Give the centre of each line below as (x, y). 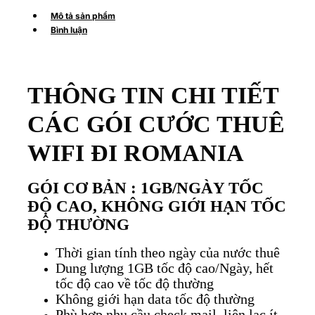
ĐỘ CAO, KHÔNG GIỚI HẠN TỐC (157, 206)
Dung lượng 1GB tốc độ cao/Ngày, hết (165, 269)
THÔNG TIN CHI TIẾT (153, 96)
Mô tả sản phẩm (83, 15)
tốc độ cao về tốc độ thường (135, 284)
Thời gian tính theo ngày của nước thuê (168, 253)
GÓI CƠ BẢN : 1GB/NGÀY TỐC (146, 188)
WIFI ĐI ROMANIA (136, 153)
